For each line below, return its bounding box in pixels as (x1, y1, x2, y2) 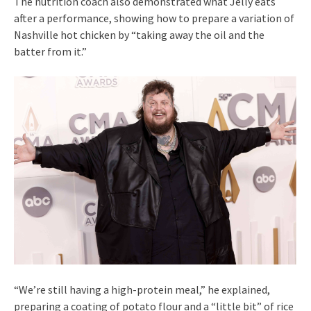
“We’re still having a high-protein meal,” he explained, (14, 283, 270, 297)
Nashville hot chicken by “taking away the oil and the (14, 27, 264, 42)
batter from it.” (14, 44, 87, 58)
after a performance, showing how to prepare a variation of (14, 10, 294, 25)
